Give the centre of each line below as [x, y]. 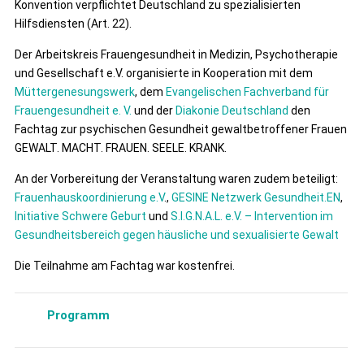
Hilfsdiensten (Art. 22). [73, 24]
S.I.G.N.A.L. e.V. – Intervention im [252, 217]
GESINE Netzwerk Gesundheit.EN [256, 198]
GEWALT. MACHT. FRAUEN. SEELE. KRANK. [121, 148]
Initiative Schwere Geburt [80, 217]
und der [154, 111]
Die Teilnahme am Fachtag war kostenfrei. [125, 266]
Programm [78, 316]
